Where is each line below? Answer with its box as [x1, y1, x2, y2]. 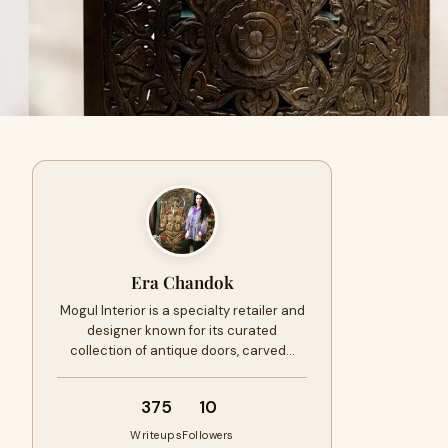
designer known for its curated [87, 322, 277, 339]
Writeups [130, 428, 183, 442]
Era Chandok [130, 271, 234, 293]
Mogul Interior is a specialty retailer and [59, 302, 305, 319]
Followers [182, 428, 234, 442]
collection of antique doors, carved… [69, 342, 295, 359]
